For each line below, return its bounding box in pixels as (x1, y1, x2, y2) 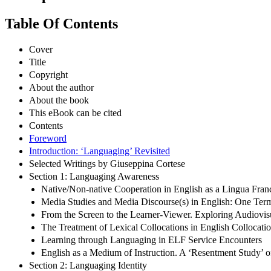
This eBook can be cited (29, 107, 122, 118)
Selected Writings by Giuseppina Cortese (29, 158, 185, 169)
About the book (29, 94, 89, 105)
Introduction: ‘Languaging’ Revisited (29, 145, 170, 156)
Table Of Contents (5, 16, 118, 32)
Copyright (29, 69, 68, 80)
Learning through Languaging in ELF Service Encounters (41, 234, 262, 245)
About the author (29, 82, 94, 93)
